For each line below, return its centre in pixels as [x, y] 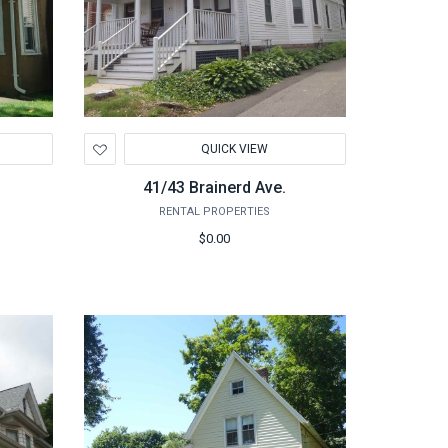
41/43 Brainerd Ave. [215, 187]
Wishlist [139, 184]
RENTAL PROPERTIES [215, 211]
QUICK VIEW [235, 149]
